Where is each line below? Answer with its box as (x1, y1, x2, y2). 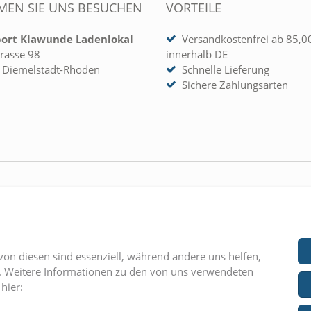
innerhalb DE (166, 47, 228, 61)
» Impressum (166, 263, 228, 278)
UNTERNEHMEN (166, 190, 260, 208)
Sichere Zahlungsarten (178, 77, 288, 92)
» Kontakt (166, 223, 210, 237)
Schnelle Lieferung (178, 62, 269, 76)
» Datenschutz (166, 283, 233, 298)
